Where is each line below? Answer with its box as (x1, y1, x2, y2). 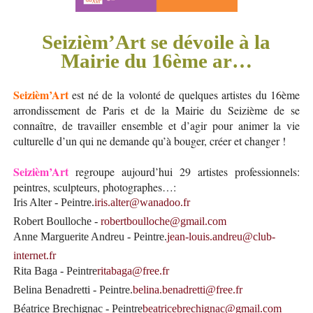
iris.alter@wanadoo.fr (94, 196, 190, 208)
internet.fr (13, 249, 56, 261)
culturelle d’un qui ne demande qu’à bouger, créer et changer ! (13, 133, 286, 148)
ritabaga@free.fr (96, 264, 169, 277)
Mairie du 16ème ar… (60, 49, 252, 72)
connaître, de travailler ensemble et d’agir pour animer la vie (13, 117, 300, 133)
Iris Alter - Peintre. (13, 196, 94, 208)
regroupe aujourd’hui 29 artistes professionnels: (68, 163, 300, 179)
